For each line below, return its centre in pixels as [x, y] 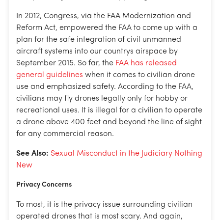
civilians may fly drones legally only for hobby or [102, 98]
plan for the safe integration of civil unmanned [99, 40]
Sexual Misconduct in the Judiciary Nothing [126, 153]
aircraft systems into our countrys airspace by [97, 51]
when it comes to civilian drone [139, 75]
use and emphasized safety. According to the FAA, [105, 87]
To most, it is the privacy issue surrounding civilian [104, 205]
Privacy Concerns [44, 185]
